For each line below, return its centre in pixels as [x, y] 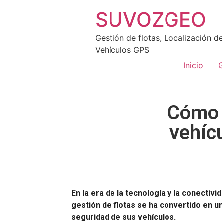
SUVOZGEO [151, 20]
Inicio [193, 65]
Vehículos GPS [122, 50]
